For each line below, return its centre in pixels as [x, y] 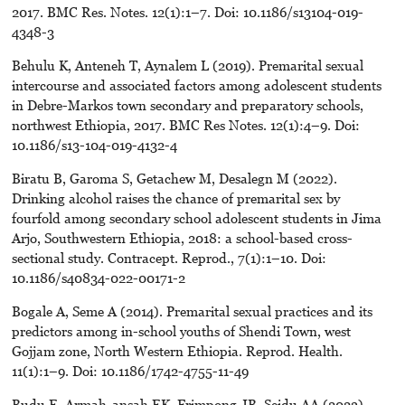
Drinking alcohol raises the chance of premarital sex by [175, 198]
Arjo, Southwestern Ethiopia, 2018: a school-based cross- [182, 238]
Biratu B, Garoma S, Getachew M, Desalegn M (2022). [174, 179]
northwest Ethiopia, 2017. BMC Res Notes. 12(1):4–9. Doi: [185, 125]
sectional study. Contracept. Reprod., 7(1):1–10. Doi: [169, 258]
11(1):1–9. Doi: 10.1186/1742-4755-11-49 [130, 371]
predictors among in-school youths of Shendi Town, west [181, 331]
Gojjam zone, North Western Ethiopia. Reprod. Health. [177, 351]
